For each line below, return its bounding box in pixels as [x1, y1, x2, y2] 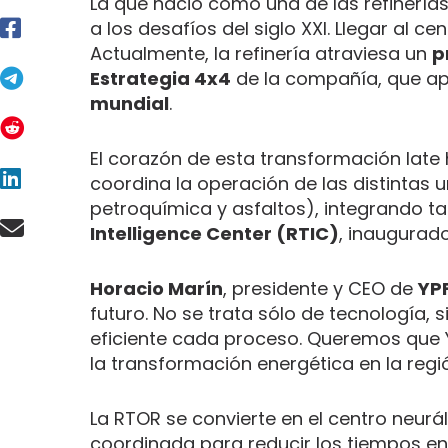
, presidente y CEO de [223, 275, 418, 301]
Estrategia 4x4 [90, 65, 231, 91]
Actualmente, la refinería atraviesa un [90, 40, 432, 66]
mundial [90, 90, 169, 116]
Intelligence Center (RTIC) [90, 220, 339, 246]
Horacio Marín [90, 275, 223, 301]
